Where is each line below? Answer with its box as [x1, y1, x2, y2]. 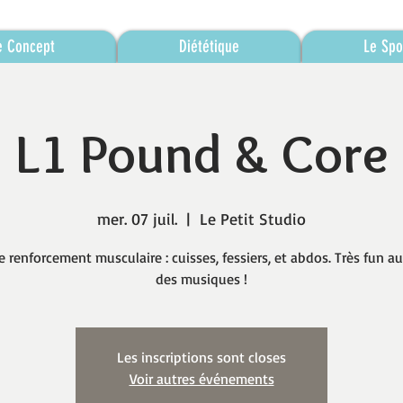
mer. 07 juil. [97, 209, 177, 228]
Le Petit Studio [200, 209, 306, 228]
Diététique [179, 36, 239, 57]
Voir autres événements [129, 370, 274, 388]
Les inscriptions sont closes [117, 348, 286, 366]
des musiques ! [156, 270, 247, 288]
